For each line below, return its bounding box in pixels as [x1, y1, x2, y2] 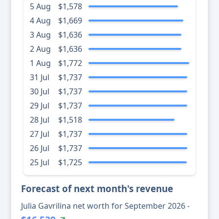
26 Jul [30, 143, 49, 154]
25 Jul [30, 157, 49, 168]
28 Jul [30, 114, 49, 126]
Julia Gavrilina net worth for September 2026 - [21, 200, 190, 212]
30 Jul [30, 86, 49, 97]
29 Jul [30, 100, 49, 111]
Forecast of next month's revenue [21, 182, 173, 195]
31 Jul [30, 72, 49, 83]
